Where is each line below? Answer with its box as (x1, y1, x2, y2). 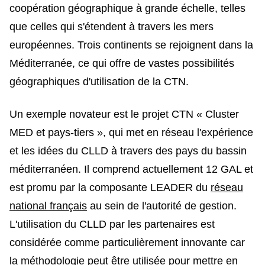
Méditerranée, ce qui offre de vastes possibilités (9, 57, 234, 69)
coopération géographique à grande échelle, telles (9, 2, 245, 14)
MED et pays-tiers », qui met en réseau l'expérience (9, 126, 253, 138)
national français (9, 199, 87, 212)
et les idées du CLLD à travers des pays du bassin (9, 144, 247, 157)
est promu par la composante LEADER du (9, 181, 211, 193)
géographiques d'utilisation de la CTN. (9, 75, 189, 88)
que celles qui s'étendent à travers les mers (9, 20, 214, 33)
